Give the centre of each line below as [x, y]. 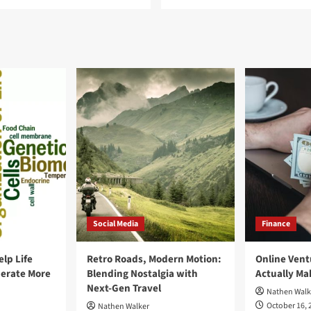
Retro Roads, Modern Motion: [154, 259]
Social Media [116, 224]
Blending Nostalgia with [142, 274]
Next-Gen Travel [124, 288]
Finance [276, 224]
